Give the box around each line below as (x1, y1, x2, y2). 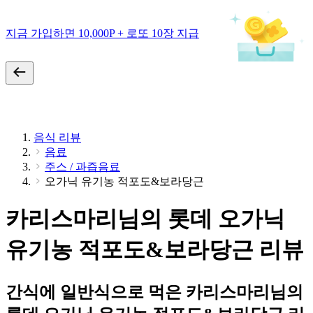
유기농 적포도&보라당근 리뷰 (6, 237, 304, 263)
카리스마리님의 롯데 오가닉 (6, 206, 285, 232)
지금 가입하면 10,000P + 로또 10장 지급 (6, 27, 199, 39)
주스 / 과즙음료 (45, 161, 120, 173)
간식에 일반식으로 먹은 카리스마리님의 (6, 282, 303, 301)
